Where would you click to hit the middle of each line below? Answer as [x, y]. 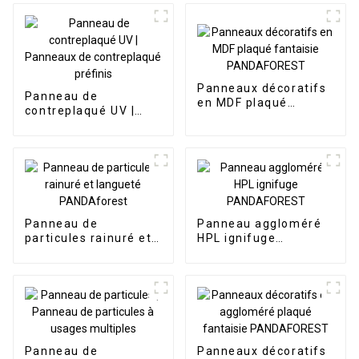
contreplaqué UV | [80, 111]
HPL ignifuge [236, 238]
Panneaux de [65, 125]
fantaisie [225, 117]
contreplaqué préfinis [92, 140]
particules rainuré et [88, 238]
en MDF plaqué [242, 102]
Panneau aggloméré [259, 224]
